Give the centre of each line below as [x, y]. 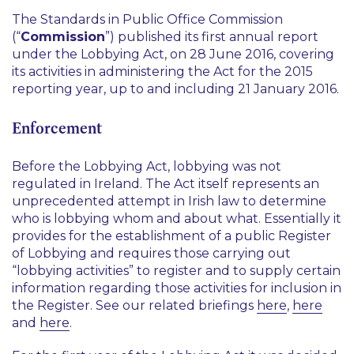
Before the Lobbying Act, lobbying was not [147, 166]
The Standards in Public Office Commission [147, 19]
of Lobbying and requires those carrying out [151, 253]
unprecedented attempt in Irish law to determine [169, 201]
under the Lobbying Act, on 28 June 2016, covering [173, 54]
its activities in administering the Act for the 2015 [162, 72]
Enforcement [57, 128]
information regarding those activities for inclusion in [177, 288]
